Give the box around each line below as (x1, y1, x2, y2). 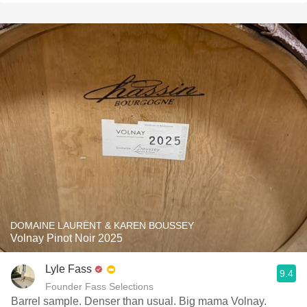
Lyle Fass (45, 263, 92, 275)
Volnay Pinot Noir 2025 (10, 232, 123, 244)
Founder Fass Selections (45, 281, 153, 292)
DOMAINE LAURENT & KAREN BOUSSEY (10, 220, 194, 231)
